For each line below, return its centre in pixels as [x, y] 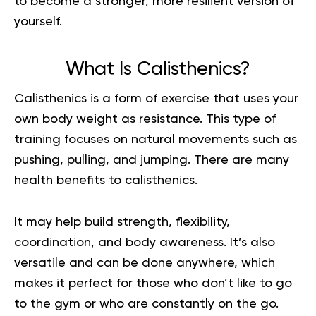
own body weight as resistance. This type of [145, 119]
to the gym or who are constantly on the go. [148, 304]
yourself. [38, 22]
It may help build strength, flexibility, [122, 222]
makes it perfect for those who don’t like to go [153, 284]
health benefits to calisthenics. [108, 181]
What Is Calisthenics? [158, 69]
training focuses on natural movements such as [156, 140]
